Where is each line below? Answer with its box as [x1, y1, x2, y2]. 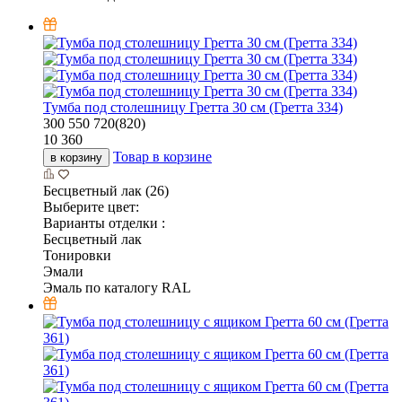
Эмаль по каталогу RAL [43, 280, 191, 296]
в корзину [50, 151, 102, 165]
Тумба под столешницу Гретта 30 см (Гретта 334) [43, 100, 343, 116]
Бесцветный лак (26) [43, 183, 169, 199]
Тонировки [43, 248, 111, 264]
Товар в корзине [113, 149, 212, 165]
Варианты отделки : [43, 215, 165, 232]
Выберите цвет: [43, 199, 139, 215]
